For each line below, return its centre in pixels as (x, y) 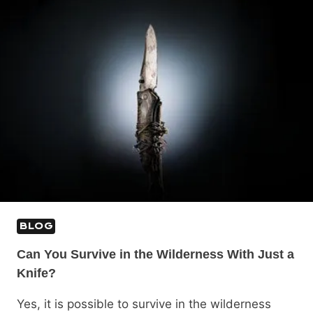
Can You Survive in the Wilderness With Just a (155, 254)
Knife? (36, 273)
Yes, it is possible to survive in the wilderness (144, 304)
